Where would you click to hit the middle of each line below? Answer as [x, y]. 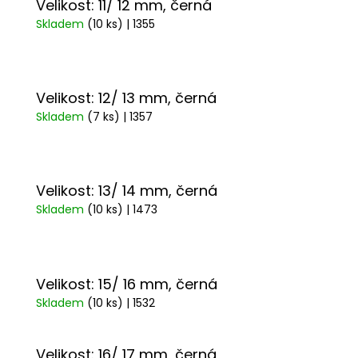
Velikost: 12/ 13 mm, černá [126, 98]
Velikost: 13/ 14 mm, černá [127, 191]
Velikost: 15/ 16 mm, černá [127, 284]
